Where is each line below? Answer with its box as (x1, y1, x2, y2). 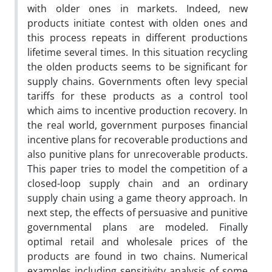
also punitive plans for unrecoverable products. (27, 147, 248, 161)
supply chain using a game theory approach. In (27, 191, 248, 205)
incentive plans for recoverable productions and (27, 132, 248, 146)
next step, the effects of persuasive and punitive (27, 205, 248, 219)
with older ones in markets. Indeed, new (27, 1, 248, 15)
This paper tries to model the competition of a (27, 161, 248, 175)
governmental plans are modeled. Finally (27, 220, 248, 234)
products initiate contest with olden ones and (27, 16, 248, 30)
